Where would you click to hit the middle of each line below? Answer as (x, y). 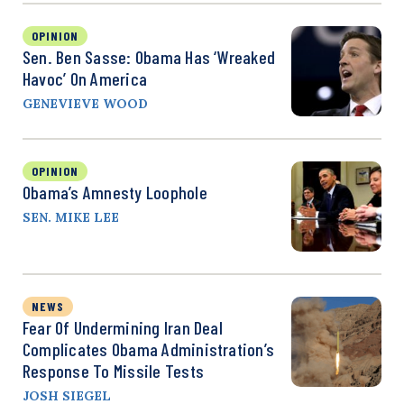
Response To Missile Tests (114, 370)
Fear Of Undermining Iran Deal (123, 327)
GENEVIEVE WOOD (85, 103)
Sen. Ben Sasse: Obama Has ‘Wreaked (149, 56)
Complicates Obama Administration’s (149, 349)
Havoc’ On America (85, 78)
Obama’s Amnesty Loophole (115, 192)
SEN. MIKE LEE (71, 217)
